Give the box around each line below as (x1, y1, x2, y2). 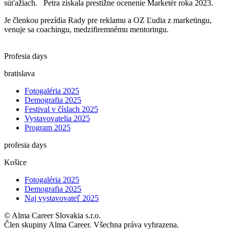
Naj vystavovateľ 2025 (25, 193, 99, 202)
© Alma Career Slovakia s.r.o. (4, 211, 101, 220)
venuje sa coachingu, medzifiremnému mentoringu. (4, 25, 169, 34)
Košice (4, 157, 27, 167)
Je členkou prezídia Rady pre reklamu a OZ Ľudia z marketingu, (4, 15, 212, 25)
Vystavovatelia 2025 (25, 113, 90, 123)
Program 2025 (25, 123, 71, 132)
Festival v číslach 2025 (25, 104, 98, 113)
